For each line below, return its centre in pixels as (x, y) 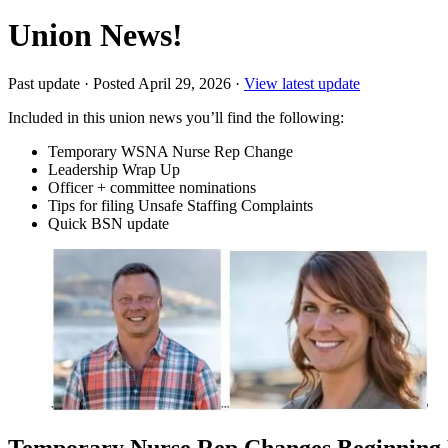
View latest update (302, 83)
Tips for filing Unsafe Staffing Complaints (180, 205)
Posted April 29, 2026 (162, 83)
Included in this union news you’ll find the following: (176, 117)
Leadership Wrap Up (114, 169)
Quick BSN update (108, 223)
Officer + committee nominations (152, 187)
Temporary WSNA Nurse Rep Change (170, 151)
